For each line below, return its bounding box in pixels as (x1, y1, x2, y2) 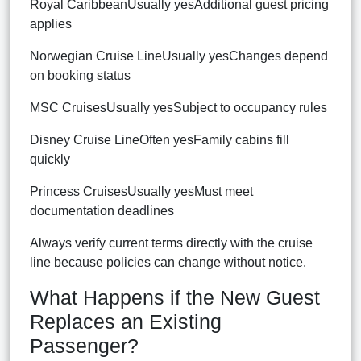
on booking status (30, 68, 131, 82)
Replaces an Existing (30, 309, 222, 333)
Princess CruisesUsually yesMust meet (30, 184, 253, 198)
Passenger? (30, 334, 139, 357)
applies (30, 16, 72, 31)
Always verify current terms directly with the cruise (30, 235, 313, 250)
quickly (30, 151, 70, 166)
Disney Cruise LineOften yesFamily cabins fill (30, 132, 289, 147)
